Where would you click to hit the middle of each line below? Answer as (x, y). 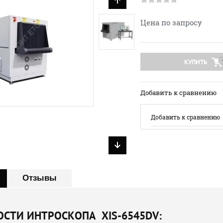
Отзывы (40, 178)
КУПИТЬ (196, 62)
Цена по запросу (171, 22)
